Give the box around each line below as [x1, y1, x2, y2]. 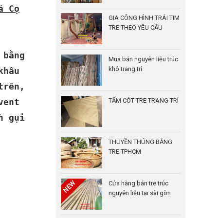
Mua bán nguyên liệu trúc [108, 55, 178, 63]
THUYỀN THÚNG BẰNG [108, 138, 172, 145]
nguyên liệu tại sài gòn [108, 189, 171, 197]
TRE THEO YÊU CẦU [108, 24, 163, 31]
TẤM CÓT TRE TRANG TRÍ [108, 97, 179, 104]
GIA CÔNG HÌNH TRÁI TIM [108, 14, 180, 21]
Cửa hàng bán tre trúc [108, 180, 168, 187]
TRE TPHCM [108, 148, 141, 155]
